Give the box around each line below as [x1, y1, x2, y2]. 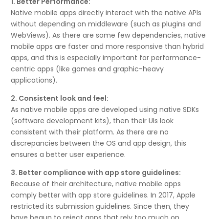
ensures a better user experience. [11, 149, 126, 159]
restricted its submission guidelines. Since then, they [11, 201, 190, 211]
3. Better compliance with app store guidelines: [11, 167, 181, 177]
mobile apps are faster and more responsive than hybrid [11, 41, 204, 51]
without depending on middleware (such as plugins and [11, 19, 201, 29]
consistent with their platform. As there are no [11, 127, 169, 137]
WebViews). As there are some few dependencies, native [11, 30, 206, 40]
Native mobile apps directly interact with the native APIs [11, 7, 202, 18]
